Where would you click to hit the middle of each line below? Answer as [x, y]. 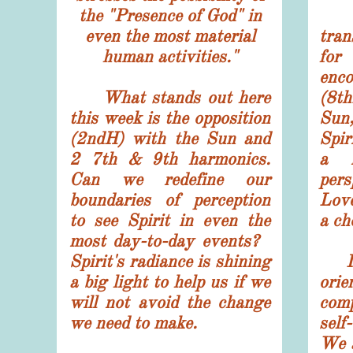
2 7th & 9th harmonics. [170, 159]
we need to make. [133, 323]
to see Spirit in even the [170, 220]
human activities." [170, 56]
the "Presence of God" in [170, 15]
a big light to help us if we [170, 282]
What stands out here [170, 97]
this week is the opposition [170, 118]
